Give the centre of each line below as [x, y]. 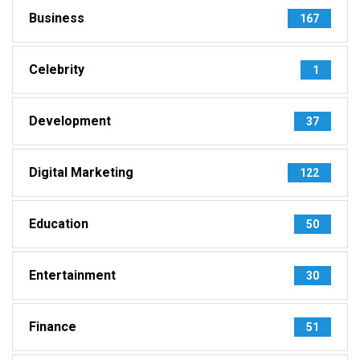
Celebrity [57, 69]
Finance [53, 326]
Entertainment [72, 275]
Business [57, 18]
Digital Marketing [81, 172]
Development [70, 121]
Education [59, 223]
